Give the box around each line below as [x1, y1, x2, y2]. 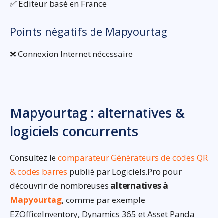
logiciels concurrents [10, 122, 138, 140]
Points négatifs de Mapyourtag [10, 23, 167, 38]
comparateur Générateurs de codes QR [58, 151, 208, 163]
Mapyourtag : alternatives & [10, 103, 185, 122]
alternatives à [110, 180, 168, 191]
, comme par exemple [62, 194, 145, 205]
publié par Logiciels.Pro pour [67, 165, 182, 177]
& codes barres [10, 165, 67, 177]
